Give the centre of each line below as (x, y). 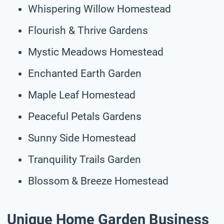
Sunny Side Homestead (82, 138)
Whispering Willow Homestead (99, 9)
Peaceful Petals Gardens (85, 116)
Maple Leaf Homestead (82, 95)
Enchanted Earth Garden (85, 73)
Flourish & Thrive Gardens (88, 30)
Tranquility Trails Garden (84, 159)
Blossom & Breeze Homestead (98, 181)
